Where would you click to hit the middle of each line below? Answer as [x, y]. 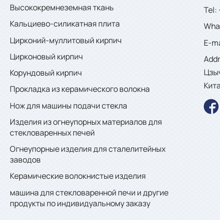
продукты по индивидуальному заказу [80, 203]
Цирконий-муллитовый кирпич [66, 40]
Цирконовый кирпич [46, 56]
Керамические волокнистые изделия [78, 176]
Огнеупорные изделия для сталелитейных [87, 149]
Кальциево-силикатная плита [65, 24]
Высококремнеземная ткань [62, 8]
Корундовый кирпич [46, 73]
